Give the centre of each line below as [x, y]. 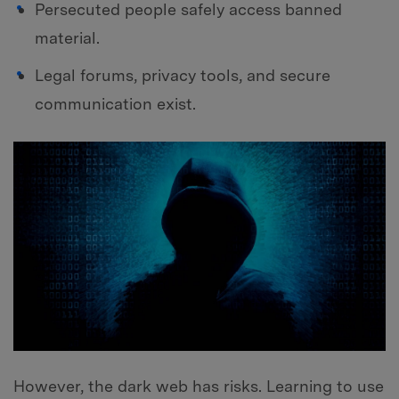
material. [67, 38]
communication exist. [115, 103]
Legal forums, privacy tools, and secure [183, 75]
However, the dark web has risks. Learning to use [199, 386]
